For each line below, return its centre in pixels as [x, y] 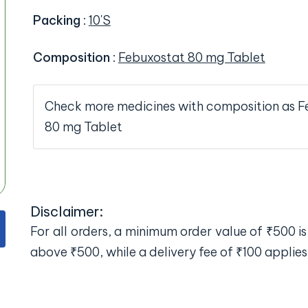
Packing [58, 21]
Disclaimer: [67, 211]
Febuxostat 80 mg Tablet [191, 58]
